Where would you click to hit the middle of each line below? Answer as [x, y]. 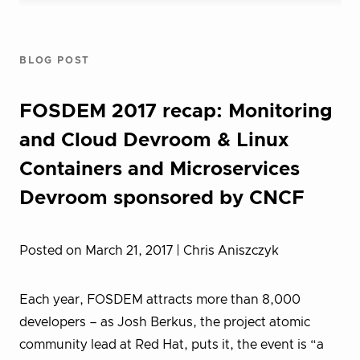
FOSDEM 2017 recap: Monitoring [176, 112]
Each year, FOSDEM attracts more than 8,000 [160, 300]
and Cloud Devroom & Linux [154, 141]
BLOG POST [55, 60]
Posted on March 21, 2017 [98, 251]
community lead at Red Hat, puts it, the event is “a [172, 345]
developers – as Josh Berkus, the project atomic [165, 322]
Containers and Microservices [160, 170]
